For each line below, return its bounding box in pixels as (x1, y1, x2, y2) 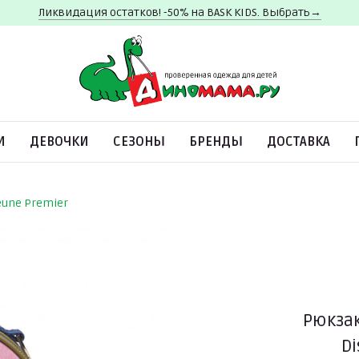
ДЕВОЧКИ (30, 134, 89, 150)
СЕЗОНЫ (113, 134, 165, 150)
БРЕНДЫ (189, 134, 243, 150)
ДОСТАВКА (267, 134, 330, 150)
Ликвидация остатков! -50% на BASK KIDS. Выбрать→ (38, 6, 321, 19)
